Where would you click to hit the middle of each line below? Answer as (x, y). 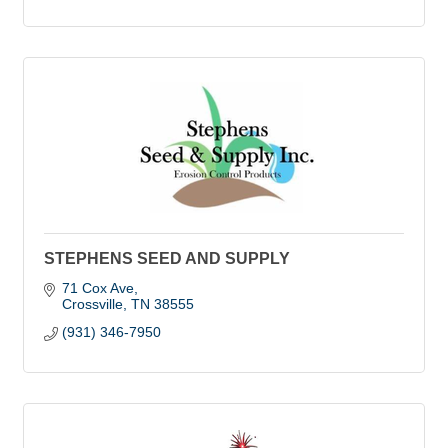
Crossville (92, 304)
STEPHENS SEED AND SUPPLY (167, 258)
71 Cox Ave (97, 288)
